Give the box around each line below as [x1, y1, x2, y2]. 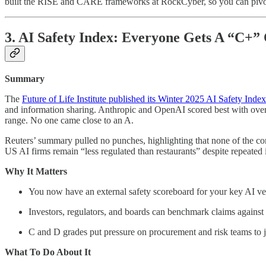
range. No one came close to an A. [5, 115, 134, 125]
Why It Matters [5, 166, 67, 176]
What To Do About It [5, 246, 91, 257]
